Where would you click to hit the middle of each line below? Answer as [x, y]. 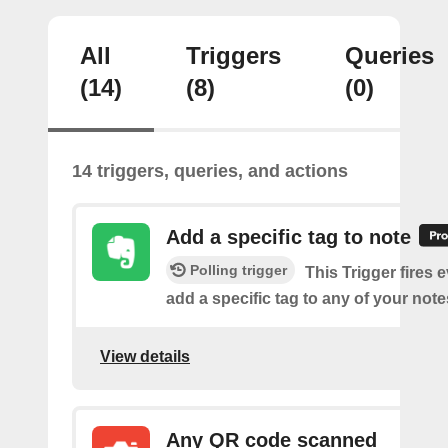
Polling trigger [238, 270]
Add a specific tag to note [288, 236]
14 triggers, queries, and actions [210, 170]
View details [145, 356]
